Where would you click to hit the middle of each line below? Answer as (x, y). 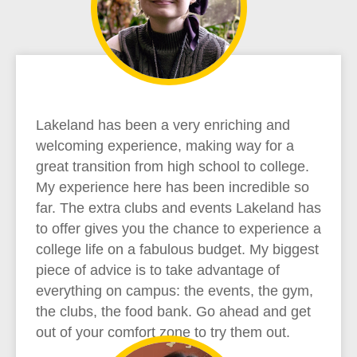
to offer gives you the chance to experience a (178, 229)
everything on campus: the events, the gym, (175, 291)
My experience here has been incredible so (173, 187)
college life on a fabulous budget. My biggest (177, 249)
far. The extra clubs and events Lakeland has (178, 208)
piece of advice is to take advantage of (158, 270)
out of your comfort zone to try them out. (163, 332)
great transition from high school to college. (173, 167)
